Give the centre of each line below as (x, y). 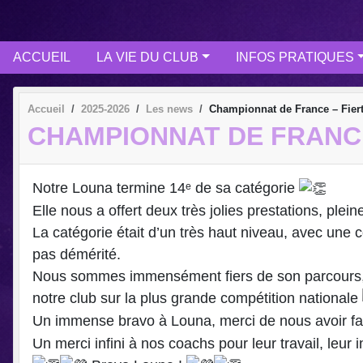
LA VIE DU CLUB (147, 57)
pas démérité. (77, 255)
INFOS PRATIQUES (295, 57)
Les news (169, 109)
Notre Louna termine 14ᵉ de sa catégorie (166, 188)
